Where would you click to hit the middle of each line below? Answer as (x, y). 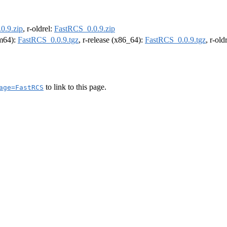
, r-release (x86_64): (112, 40)
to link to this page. (75, 87)
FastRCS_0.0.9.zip (85, 29)
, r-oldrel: (39, 29)
